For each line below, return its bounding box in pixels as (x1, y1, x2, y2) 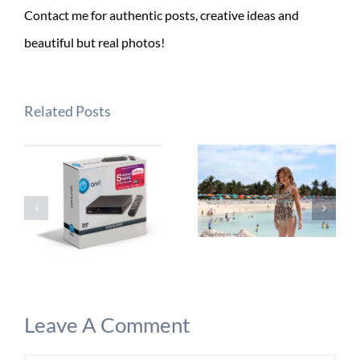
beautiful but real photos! (24, 35, 165, 51)
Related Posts (24, 102, 111, 121)
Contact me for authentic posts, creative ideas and (24, 7, 299, 23)
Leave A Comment (24, 313, 190, 337)
